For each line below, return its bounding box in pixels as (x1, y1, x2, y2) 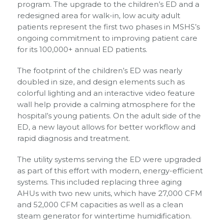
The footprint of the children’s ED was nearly (17, 65, 182, 75)
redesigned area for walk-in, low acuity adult (17, 10, 180, 20)
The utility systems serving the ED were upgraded (17, 154, 201, 164)
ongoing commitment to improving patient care (17, 33, 197, 43)
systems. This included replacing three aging (17, 177, 182, 187)
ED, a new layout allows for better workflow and (17, 122, 195, 132)
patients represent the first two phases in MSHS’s (17, 22, 200, 31)
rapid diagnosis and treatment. (17, 133, 130, 143)
